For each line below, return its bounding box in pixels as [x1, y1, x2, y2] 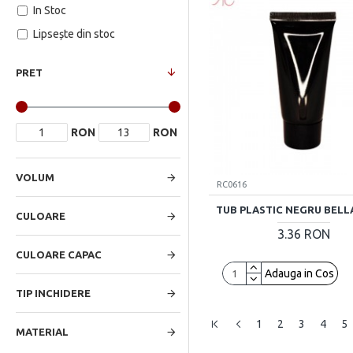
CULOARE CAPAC [16, 249, 102, 260]
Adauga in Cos [264, 266, 334, 280]
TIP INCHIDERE [16, 288, 91, 299]
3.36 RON [277, 226, 330, 241]
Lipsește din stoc [33, 28, 115, 40]
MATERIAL [16, 326, 69, 337]
